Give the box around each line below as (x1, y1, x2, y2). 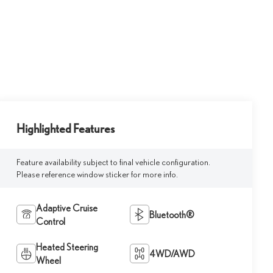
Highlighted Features (16, 121, 115, 136)
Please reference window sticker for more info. (16, 169, 179, 180)
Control (36, 215, 66, 227)
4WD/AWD (149, 247, 196, 259)
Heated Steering (36, 241, 99, 252)
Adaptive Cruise (36, 202, 98, 213)
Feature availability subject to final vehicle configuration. (16, 157, 211, 168)
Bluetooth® (149, 208, 195, 220)
